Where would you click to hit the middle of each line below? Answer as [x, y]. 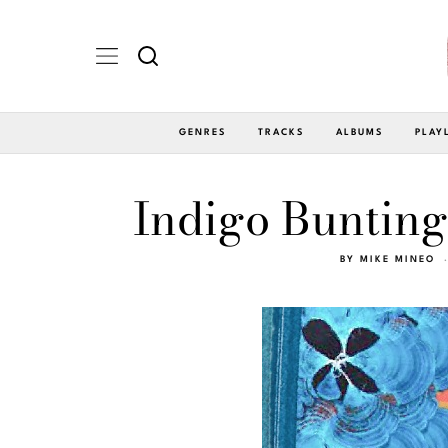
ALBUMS [359, 132]
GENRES [202, 132]
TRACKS [281, 132]
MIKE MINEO [397, 259]
